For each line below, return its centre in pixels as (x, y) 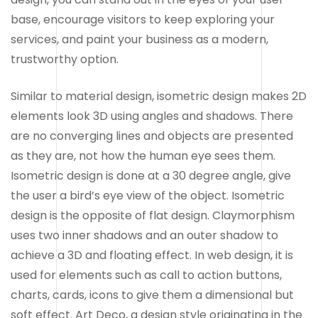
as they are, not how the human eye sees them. (143, 155)
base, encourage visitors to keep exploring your (143, 19)
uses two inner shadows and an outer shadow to (144, 235)
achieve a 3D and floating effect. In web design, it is (152, 255)
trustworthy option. (65, 59)
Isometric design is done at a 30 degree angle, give (151, 175)
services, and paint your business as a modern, (139, 39)
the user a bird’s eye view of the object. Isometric (148, 195)
